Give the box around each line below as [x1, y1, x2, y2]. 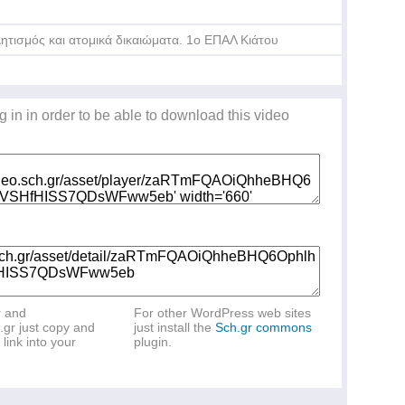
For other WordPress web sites [134, 306, 311, 320]
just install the [134, 320, 215, 334]
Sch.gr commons [215, 320, 312, 334]
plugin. [134, 334, 172, 349]
